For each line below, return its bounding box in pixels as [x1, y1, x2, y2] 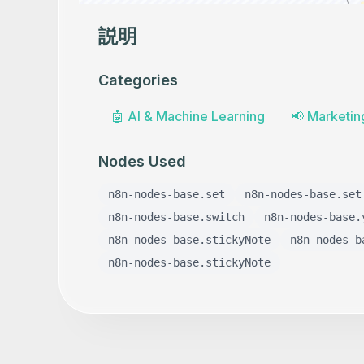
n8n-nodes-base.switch [108, 210, 245, 223]
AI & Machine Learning [128, 108, 265, 124]
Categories [98, 71, 178, 89]
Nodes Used [98, 153, 186, 170]
